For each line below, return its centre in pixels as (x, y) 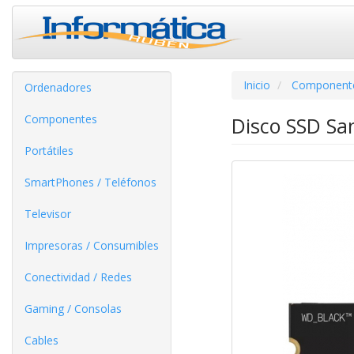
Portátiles (49, 151)
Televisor (48, 214)
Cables (41, 340)
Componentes (61, 119)
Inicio (256, 85)
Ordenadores (58, 87)
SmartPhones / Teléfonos (90, 182)
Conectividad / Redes (78, 277)
